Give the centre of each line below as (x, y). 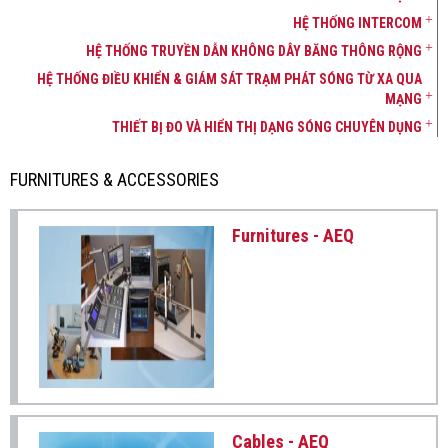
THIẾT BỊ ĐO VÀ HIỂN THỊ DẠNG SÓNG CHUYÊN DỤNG (267, 127)
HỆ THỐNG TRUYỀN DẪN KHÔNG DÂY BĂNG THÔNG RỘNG (254, 51)
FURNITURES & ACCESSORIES (114, 179)
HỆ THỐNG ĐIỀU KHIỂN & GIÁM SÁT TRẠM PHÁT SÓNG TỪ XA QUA (229, 79)
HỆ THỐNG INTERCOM (357, 23)
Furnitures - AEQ (293, 235)
